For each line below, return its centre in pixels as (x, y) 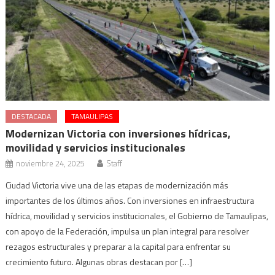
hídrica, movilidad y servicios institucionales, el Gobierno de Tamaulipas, (137, 215)
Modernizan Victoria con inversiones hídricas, (118, 133)
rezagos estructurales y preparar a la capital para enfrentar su (118, 246)
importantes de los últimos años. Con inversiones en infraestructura (130, 200)
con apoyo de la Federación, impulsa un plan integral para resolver (128, 231)
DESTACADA (32, 116)
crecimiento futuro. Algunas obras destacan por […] (99, 261)
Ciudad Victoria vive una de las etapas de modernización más (117, 185)
